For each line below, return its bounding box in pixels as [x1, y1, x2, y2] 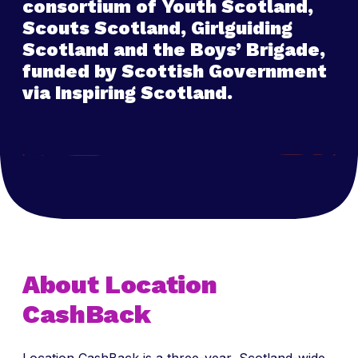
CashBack [22, 299, 151, 329]
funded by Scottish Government [22, 61, 327, 82]
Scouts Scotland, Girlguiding [22, 18, 292, 39]
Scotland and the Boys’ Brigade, [22, 39, 325, 61]
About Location [22, 269, 217, 300]
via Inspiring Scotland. [22, 82, 233, 104]
